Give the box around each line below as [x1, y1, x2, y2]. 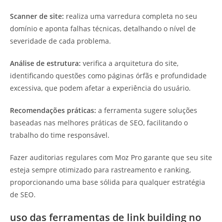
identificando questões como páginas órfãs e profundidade [10, 71, 207, 81]
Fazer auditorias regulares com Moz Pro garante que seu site [10, 153, 212, 163]
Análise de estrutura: [10, 58, 81, 68]
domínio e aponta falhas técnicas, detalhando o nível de [10, 24, 196, 34]
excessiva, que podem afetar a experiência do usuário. [10, 83, 191, 93]
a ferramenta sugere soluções [96, 106, 197, 115]
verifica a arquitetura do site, [81, 58, 178, 68]
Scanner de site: [10, 11, 64, 21]
